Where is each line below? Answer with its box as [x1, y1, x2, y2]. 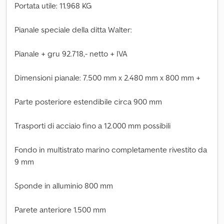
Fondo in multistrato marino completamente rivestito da [14, 144, 207, 154]
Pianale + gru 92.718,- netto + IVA [14, 48, 127, 58]
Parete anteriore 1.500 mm [14, 204, 106, 214]
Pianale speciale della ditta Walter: [14, 24, 132, 34]
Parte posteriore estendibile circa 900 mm [14, 96, 162, 106]
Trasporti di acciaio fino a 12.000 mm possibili [14, 120, 170, 130]
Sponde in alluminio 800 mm [14, 180, 113, 190]
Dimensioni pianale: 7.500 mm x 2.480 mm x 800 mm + [14, 72, 200, 82]
